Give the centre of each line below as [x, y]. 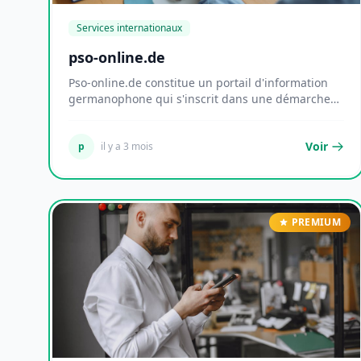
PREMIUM [316, 222]
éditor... [89, 115]
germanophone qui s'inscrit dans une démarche [199, 99]
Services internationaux [129, 28]
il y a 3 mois [127, 146]
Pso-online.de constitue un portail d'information [198, 83]
